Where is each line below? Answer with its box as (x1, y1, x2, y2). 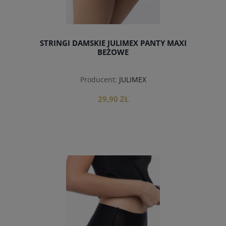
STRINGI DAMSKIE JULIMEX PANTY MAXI (39, 38, 187, 49)
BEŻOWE (97, 47, 129, 58)
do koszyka (93, 158, 133, 168)
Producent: (80, 75, 117, 85)
